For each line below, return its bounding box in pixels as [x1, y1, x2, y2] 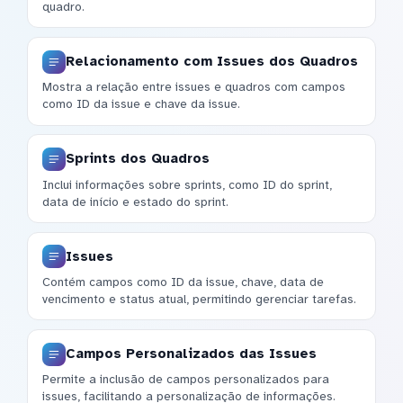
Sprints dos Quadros [66, 150, 210, 167]
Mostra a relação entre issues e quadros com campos [42, 79, 345, 95]
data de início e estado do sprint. [42, 193, 228, 210]
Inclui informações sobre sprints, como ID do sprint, [42, 176, 332, 193]
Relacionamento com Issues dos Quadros [66, 53, 358, 70]
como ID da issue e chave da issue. [42, 96, 240, 112]
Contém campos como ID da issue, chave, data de [42, 273, 324, 290]
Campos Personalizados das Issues [66, 345, 317, 363]
